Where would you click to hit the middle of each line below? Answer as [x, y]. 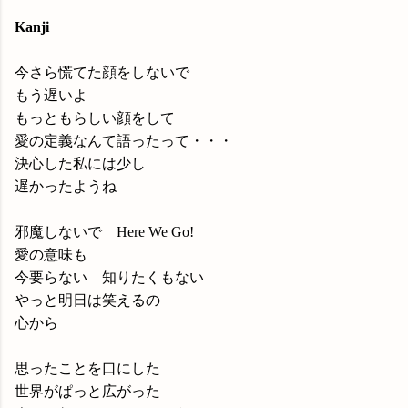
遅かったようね [66, 186]
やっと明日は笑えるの [87, 300]
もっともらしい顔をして [95, 118]
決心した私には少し [80, 163]
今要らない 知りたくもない [109, 277]
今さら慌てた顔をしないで [102, 72]
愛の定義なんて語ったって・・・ [124, 141]
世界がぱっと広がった [87, 391]
